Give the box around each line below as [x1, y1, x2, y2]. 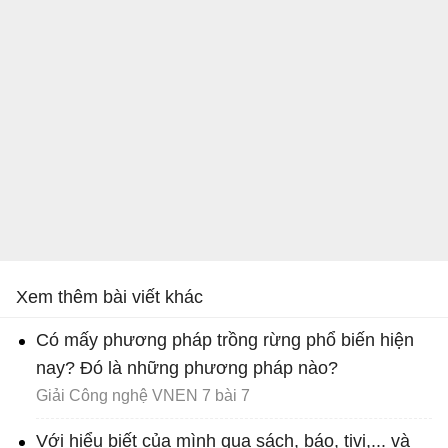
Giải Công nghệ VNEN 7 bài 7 [36, 387, 250, 405]
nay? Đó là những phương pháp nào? [36, 358, 338, 379]
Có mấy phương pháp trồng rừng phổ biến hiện [36, 330, 414, 351]
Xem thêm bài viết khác [16, 287, 203, 308]
